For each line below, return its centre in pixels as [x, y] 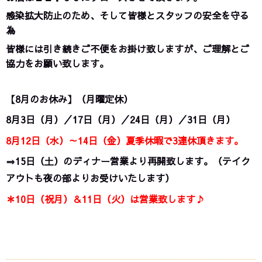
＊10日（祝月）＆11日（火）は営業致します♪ [105, 199]
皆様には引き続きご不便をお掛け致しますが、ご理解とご [127, 48]
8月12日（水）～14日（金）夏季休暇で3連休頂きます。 [125, 140]
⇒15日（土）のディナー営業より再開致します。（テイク [128, 161]
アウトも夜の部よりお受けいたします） [90, 178]
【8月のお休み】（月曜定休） [69, 99]
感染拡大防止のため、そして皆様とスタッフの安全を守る [127, 15]
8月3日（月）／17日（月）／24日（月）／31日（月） [120, 120]
